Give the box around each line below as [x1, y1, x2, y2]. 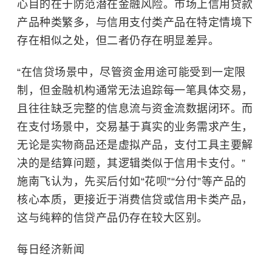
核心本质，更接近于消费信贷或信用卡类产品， [17, 194, 253, 206]
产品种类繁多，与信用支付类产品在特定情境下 [17, 16, 253, 29]
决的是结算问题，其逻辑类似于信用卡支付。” [17, 157, 246, 169]
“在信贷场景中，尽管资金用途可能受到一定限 [17, 66, 246, 78]
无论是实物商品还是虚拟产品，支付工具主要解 [17, 139, 253, 151]
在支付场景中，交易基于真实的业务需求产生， [17, 121, 253, 133]
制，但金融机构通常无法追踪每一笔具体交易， [17, 84, 253, 97]
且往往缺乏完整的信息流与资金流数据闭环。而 [17, 103, 253, 115]
